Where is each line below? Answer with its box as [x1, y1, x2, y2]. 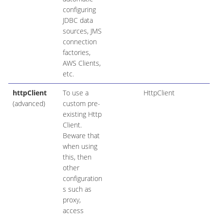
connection [62, 36, 97, 46]
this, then [62, 152, 91, 162]
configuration [62, 173, 102, 183]
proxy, [62, 195, 81, 204]
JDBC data [62, 15, 93, 25]
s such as [62, 184, 91, 194]
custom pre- [62, 98, 100, 108]
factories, [62, 47, 91, 57]
